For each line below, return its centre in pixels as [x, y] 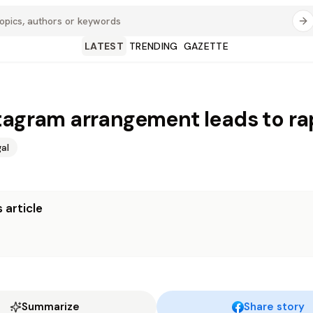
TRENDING [153, 46]
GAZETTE [206, 46]
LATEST [104, 46]
